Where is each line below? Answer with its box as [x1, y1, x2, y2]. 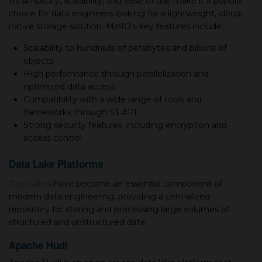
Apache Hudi [9, 238, 68, 252]
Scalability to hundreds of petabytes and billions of [23, 43, 227, 53]
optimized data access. [23, 81, 117, 92]
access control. [23, 133, 84, 143]
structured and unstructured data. [9, 217, 147, 227]
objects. [23, 56, 55, 66]
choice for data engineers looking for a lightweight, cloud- [9, 8, 244, 19]
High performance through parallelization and [23, 68, 209, 79]
